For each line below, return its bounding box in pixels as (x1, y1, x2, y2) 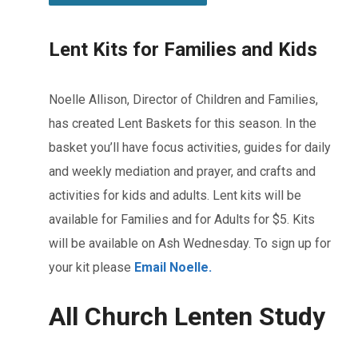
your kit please (49, 259, 134, 275)
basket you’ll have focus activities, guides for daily (49, 139, 331, 155)
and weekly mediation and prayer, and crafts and (49, 163, 316, 179)
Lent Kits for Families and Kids (49, 38, 317, 61)
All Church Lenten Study (49, 300, 325, 332)
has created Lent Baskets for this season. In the (49, 115, 316, 131)
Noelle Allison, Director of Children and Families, (49, 91, 318, 107)
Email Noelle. (134, 259, 212, 275)
